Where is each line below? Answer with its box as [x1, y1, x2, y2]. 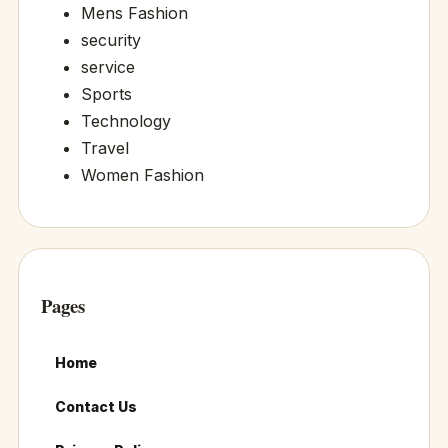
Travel [80, 138, 129, 159]
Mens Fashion [80, 3, 188, 24]
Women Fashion [80, 165, 204, 186]
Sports [80, 84, 132, 105]
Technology [80, 111, 171, 132]
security [80, 30, 141, 51]
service [80, 57, 135, 78]
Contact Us [54, 397, 137, 415]
